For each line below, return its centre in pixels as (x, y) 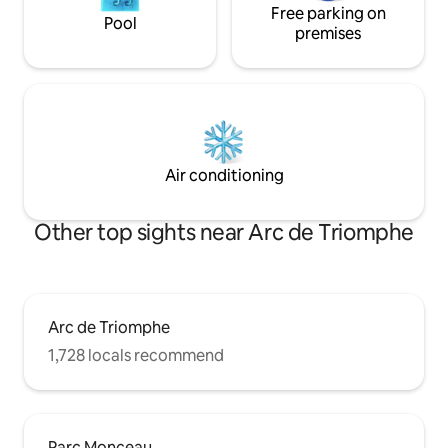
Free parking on (328, 13)
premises (328, 33)
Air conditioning (224, 175)
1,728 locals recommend (136, 355)
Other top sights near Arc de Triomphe (224, 232)
